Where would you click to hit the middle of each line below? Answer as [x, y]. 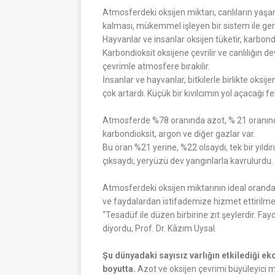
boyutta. [120, 269]
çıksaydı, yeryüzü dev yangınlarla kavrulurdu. [188, 161]
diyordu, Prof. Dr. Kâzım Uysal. [160, 228]
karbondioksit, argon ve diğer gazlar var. [179, 134]
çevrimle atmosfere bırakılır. [156, 66]
